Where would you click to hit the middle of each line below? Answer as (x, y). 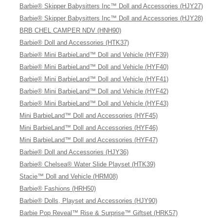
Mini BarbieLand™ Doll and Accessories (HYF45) (89, 116)
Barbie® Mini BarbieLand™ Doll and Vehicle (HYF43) (94, 103)
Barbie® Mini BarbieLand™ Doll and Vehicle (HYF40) (94, 67)
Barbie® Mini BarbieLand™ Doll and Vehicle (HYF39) (94, 55)
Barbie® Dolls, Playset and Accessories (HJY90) (89, 201)
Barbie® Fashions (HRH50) (58, 189)
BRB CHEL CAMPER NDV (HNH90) (71, 30)
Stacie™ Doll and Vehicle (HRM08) (69, 176)
